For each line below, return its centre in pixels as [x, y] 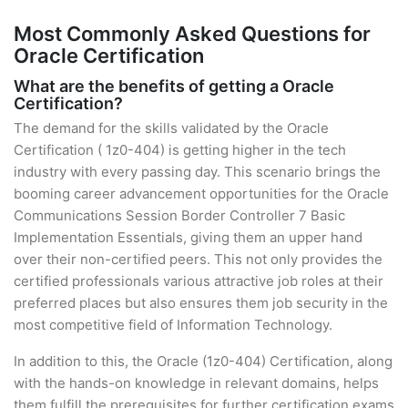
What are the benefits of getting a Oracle [174, 86]
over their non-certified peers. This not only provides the [198, 259]
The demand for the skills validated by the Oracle [171, 128]
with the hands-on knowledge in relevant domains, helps [196, 383]
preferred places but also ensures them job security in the [201, 303]
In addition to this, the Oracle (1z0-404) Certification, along [203, 361]
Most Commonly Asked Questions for [192, 34]
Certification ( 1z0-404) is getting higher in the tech [180, 150]
